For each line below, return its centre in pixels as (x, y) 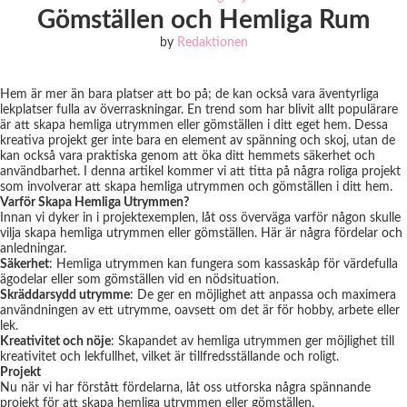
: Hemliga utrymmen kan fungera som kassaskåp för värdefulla (223, 264)
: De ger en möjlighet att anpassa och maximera (263, 295)
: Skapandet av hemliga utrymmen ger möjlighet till (253, 342)
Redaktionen (212, 43)
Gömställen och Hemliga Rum (203, 20)
